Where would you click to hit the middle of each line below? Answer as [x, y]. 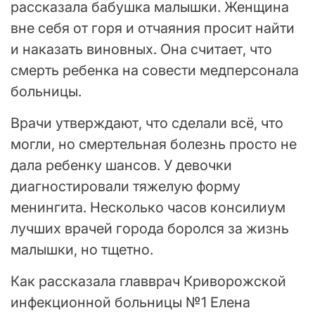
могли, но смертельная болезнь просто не [154, 144]
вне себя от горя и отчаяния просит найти [153, 28]
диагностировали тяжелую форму [126, 186]
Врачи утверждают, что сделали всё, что [147, 123]
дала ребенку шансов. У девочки [121, 165]
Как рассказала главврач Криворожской [148, 281]
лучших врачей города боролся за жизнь [150, 228]
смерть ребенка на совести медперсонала [155, 70]
